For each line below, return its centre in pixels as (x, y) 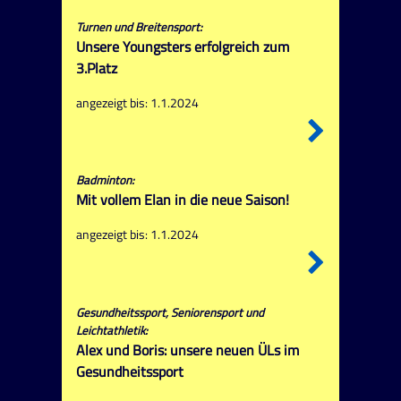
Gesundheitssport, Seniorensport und (170, 312)
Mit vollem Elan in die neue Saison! (182, 200)
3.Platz (96, 68)
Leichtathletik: (111, 330)
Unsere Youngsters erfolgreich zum (182, 47)
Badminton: (105, 180)
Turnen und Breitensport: (139, 27)
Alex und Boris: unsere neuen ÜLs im (187, 350)
